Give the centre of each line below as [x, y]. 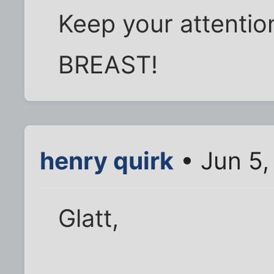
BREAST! [108, 65]
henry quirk [107, 161]
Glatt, [89, 219]
